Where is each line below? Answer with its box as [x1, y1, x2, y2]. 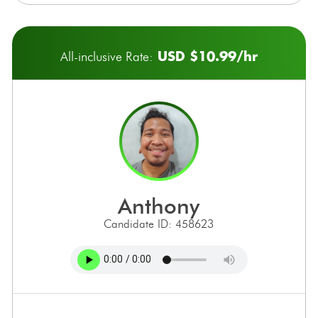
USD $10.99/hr [153, 47, 258, 65]
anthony [132, 192, 200, 219]
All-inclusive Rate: [60, 48, 153, 65]
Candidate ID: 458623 [104, 216, 214, 231]
